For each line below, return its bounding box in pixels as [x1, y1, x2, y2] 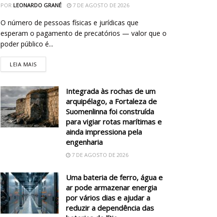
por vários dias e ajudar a [66, 192, 150, 202]
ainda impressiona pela [66, 126, 142, 137]
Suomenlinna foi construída [66, 106, 154, 116]
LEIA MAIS [10, 60, 37, 68]
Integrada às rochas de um [66, 86, 155, 96]
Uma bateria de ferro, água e [66, 172, 163, 182]
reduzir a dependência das [66, 202, 154, 213]
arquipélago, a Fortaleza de [66, 96, 157, 106]
